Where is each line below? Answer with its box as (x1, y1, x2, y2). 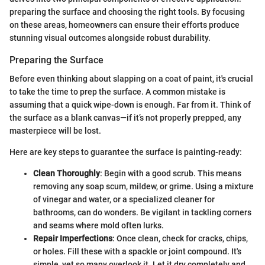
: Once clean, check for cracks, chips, (112, 234, 248, 244)
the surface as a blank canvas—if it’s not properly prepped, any (9, 113, 241, 123)
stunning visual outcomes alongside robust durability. (9, 33, 211, 43)
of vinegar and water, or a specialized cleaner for (33, 195, 215, 205)
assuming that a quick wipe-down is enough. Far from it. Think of (9, 100, 251, 110)
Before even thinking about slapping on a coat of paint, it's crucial (9, 74, 253, 84)
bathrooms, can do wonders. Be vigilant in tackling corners (33, 208, 251, 218)
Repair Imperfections (33, 234, 112, 244)
